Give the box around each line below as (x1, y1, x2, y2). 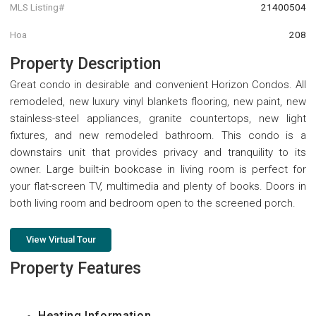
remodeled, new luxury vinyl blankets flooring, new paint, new (10, 95, 306, 109)
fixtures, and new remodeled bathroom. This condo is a (10, 129, 306, 142)
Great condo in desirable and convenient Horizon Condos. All (10, 78, 306, 92)
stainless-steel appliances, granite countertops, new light (10, 112, 306, 126)
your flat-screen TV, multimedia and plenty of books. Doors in (10, 180, 306, 193)
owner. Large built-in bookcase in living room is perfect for (10, 163, 306, 176)
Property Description (10, 54, 161, 74)
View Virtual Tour (25, 234, 96, 245)
